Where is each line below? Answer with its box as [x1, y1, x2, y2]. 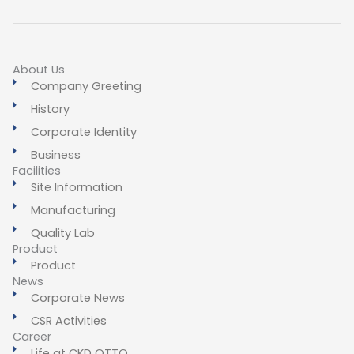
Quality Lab [30, 224, 95, 241]
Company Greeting [30, 77, 141, 94]
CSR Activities [30, 312, 107, 329]
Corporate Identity [30, 123, 137, 140]
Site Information [30, 179, 122, 195]
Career [13, 328, 51, 345]
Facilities [13, 162, 61, 179]
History [30, 100, 70, 117]
